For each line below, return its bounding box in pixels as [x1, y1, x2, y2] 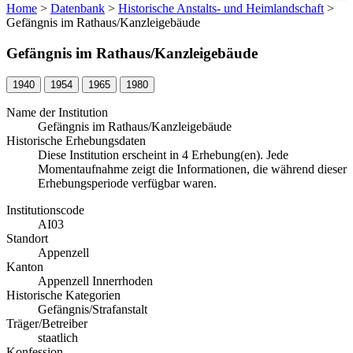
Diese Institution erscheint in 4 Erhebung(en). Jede [38, 148, 288, 162]
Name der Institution [6, 106, 108, 120]
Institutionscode [6, 203, 84, 217]
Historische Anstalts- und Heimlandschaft [118, 2, 324, 15]
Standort [6, 232, 48, 246]
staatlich [38, 331, 78, 345]
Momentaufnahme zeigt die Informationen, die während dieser [38, 162, 347, 176]
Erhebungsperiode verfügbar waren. [38, 176, 217, 191]
